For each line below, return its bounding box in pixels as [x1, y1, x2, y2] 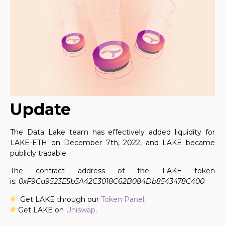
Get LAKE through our [18, 194, 101, 204]
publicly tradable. [10, 148, 68, 158]
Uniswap [65, 205, 95, 214]
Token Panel [100, 194, 144, 204]
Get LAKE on [18, 205, 66, 214]
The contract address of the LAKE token [10, 166, 215, 176]
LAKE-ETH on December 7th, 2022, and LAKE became [10, 138, 215, 147]
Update [10, 99, 71, 119]
